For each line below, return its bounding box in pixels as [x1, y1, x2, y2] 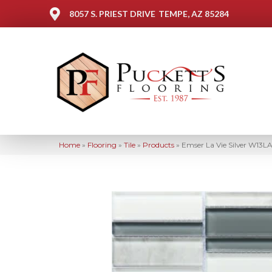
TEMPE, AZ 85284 [158, 8, 229, 19]
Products [143, 140, 174, 149]
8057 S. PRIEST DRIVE [69, 8, 155, 19]
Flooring [87, 140, 117, 149]
